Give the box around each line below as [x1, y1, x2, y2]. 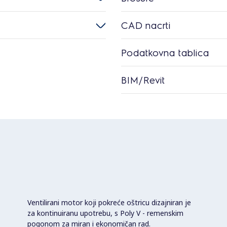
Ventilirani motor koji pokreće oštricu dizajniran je [27, 197, 191, 207]
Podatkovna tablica [121, 46, 209, 59]
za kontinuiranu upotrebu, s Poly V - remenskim [27, 208, 183, 218]
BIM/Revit [121, 73, 165, 86]
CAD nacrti [121, 18, 171, 31]
